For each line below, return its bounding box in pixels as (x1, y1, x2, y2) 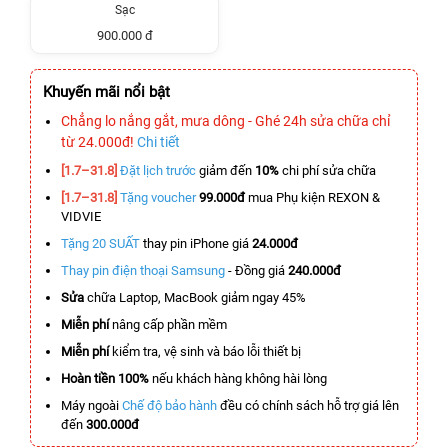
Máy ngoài (61, 398, 122, 413)
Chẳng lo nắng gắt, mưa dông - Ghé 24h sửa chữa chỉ (61, 113, 390, 129)
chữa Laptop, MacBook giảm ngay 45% (84, 290, 306, 305)
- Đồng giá (225, 263, 288, 278)
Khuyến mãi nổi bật (43, 83, 170, 101)
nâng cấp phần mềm (109, 317, 227, 332)
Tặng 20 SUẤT (61, 236, 140, 251)
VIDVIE (61, 209, 101, 224)
